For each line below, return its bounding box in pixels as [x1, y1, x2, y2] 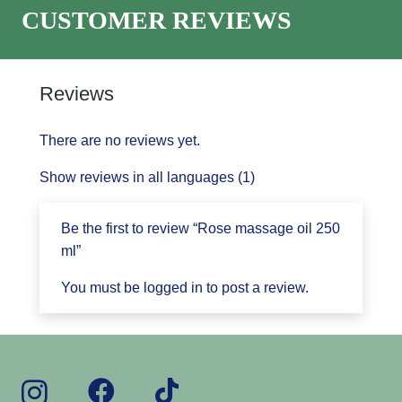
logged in [144, 279, 203, 295]
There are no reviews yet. [39, 132, 200, 148]
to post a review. [203, 279, 309, 295]
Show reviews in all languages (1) [39, 169, 255, 185]
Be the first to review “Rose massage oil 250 [61, 220, 340, 236]
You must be [61, 279, 144, 295]
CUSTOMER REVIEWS [22, 5, 292, 34]
